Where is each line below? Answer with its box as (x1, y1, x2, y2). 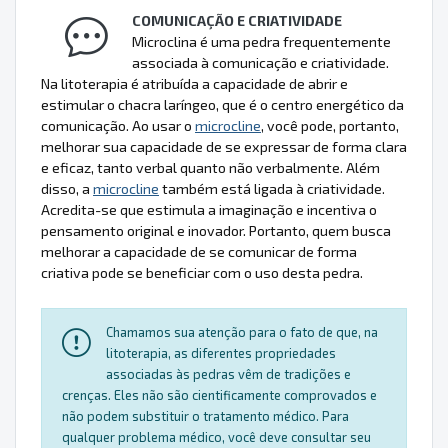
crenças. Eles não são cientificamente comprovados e (62, 387, 377, 404)
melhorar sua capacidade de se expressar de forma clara (41, 138, 407, 156)
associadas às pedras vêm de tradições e (106, 366, 351, 383)
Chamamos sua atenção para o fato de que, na (106, 324, 378, 341)
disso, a (41, 180, 93, 198)
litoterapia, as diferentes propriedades (106, 345, 336, 362)
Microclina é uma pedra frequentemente (132, 33, 391, 51)
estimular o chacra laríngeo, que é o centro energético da (41, 96, 404, 114)
